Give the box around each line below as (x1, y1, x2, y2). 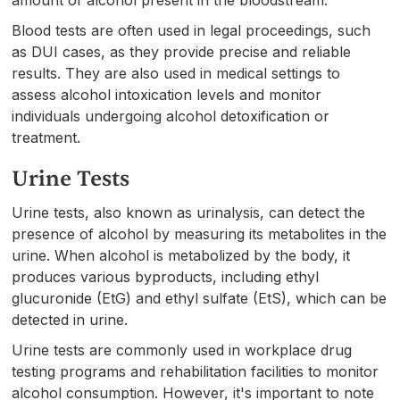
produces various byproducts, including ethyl (12, 267, 320, 286)
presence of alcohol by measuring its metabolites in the (12, 224, 387, 243)
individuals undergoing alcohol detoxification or (12, 106, 330, 125)
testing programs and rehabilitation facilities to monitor (12, 362, 379, 380)
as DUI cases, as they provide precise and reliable (12, 42, 352, 61)
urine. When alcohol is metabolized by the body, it (12, 246, 351, 264)
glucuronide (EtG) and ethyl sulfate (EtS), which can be (12, 288, 387, 307)
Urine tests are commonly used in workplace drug (12, 340, 353, 359)
